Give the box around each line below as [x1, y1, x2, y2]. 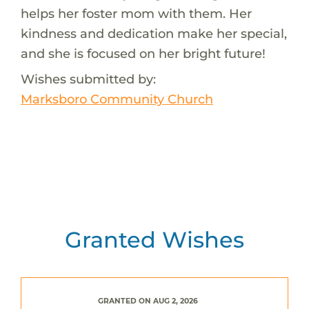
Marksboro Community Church [20, 90, 213, 107]
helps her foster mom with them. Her [20, 5, 252, 21]
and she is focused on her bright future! [20, 45, 266, 61]
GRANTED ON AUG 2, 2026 [97, 296, 198, 306]
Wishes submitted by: [20, 70, 156, 87]
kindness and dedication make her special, [20, 25, 287, 41]
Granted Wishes [65, 226, 244, 253]
